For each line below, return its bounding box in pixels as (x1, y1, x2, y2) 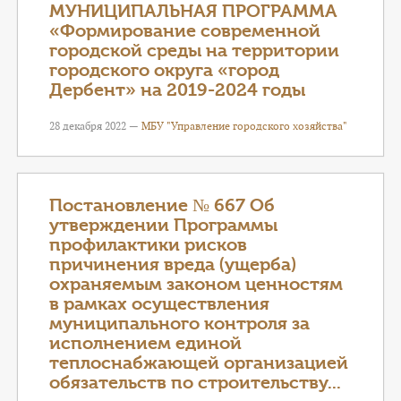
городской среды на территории (49, 40, 339, 61)
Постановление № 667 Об (49, 195, 275, 216)
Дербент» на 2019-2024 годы (49, 80, 305, 100)
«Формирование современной (49, 21, 320, 41)
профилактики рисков (49, 235, 247, 255)
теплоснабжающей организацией (49, 353, 348, 373)
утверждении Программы (49, 215, 277, 235)
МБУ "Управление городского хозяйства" (141, 119, 347, 132)
